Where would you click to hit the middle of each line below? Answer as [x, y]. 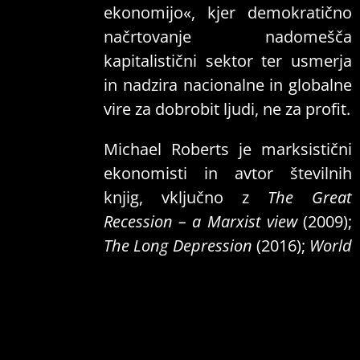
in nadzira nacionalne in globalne [228, 85]
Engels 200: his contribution [252, 342]
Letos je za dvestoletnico [228, 294]
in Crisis [133, 270]
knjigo [129, 342]
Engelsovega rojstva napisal [228, 318]
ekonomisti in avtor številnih [228, 174]
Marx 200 [261, 270]
